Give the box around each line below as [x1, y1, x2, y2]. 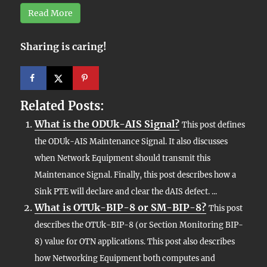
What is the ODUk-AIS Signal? [35, 117, 180, 130]
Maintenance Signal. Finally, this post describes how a [35, 169, 237, 179]
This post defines [182, 119, 246, 129]
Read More [28, 7, 73, 18]
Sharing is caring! [20, 40, 107, 52]
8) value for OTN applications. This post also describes [35, 236, 235, 246]
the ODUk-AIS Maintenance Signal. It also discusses [35, 136, 228, 146]
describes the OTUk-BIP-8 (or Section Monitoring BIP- [35, 219, 244, 229]
